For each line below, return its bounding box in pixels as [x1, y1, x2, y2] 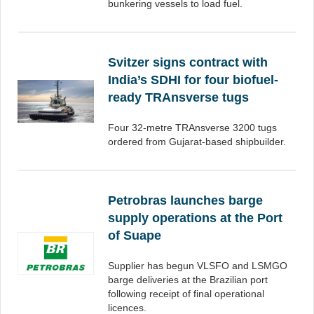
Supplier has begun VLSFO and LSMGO [108, 260, 287, 271]
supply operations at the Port [108, 211, 282, 225]
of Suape [108, 228, 161, 243]
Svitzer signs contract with [108, 55, 268, 69]
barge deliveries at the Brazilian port [108, 274, 268, 285]
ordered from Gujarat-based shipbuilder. [108, 136, 286, 147]
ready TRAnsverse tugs [108, 90, 249, 104]
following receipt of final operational [108, 288, 264, 299]
